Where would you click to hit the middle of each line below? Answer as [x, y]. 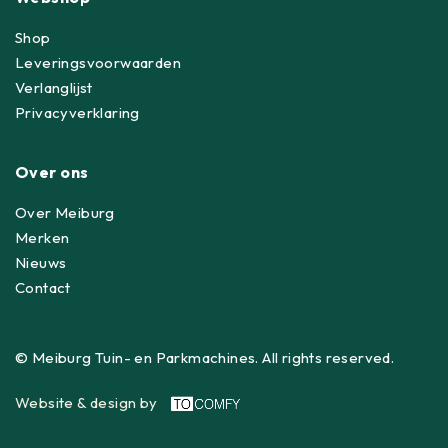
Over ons [52, 171]
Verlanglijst [54, 87]
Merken [42, 237]
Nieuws [41, 262]
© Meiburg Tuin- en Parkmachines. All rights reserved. [205, 357]
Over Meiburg [65, 212]
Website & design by [88, 402]
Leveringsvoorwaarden [98, 62]
